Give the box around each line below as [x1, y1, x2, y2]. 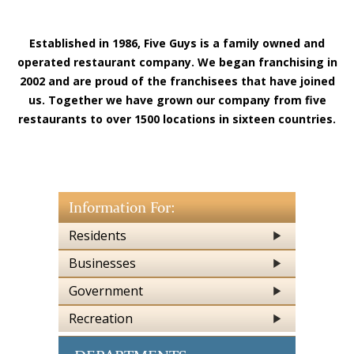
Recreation [69, 309, 133, 327]
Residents [69, 226, 126, 244]
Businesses [69, 254, 136, 272]
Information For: [69, 198, 175, 217]
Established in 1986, [29, 35, 144, 51]
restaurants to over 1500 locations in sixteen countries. [18, 111, 336, 126]
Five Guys [144, 35, 197, 51]
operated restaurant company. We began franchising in [17, 54, 337, 70]
